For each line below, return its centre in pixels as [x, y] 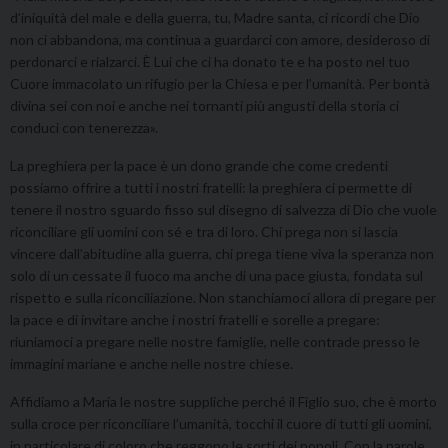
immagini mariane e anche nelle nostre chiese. [151, 363]
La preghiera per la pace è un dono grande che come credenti [199, 165]
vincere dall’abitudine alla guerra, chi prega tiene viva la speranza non [222, 253]
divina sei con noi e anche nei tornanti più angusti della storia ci [204, 105]
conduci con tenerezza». [84, 127]
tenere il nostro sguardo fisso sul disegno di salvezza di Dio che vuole [223, 209]
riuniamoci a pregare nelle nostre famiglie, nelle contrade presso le [215, 341]
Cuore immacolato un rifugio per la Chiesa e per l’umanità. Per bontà [220, 83]
